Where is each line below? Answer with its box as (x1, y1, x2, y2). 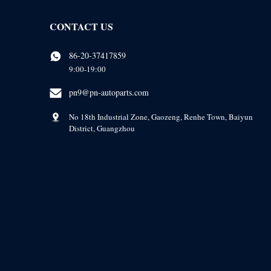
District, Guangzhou (68, 122, 135, 134)
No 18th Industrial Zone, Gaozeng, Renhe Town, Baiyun (68, 111, 253, 122)
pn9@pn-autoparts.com (68, 86, 149, 98)
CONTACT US (49, 19, 113, 33)
